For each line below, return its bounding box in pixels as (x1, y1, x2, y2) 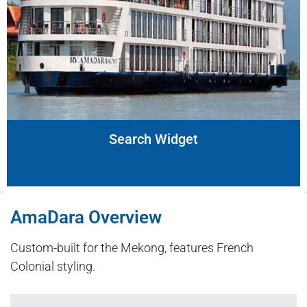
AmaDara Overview (10, 207, 162, 228)
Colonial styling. (10, 259, 95, 274)
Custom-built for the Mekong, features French (10, 241, 254, 256)
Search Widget (109, 131, 198, 148)
